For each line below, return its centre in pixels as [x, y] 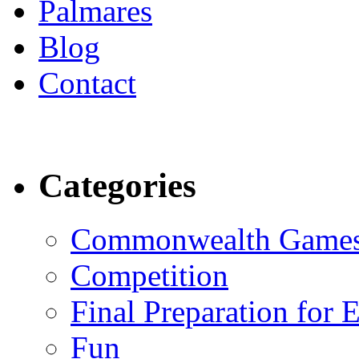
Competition [149, 276]
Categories [117, 186]
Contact [87, 83]
